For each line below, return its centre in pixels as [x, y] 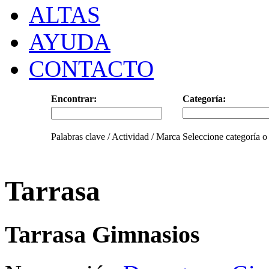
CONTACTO [91, 69]
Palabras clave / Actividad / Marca [115, 137]
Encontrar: [74, 99]
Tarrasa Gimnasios [102, 234]
